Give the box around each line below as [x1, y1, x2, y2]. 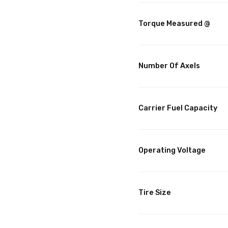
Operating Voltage [138, 146, 206, 155]
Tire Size [138, 188, 171, 197]
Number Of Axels [138, 62, 200, 71]
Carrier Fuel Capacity [138, 104, 217, 113]
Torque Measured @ [138, 19, 210, 28]
